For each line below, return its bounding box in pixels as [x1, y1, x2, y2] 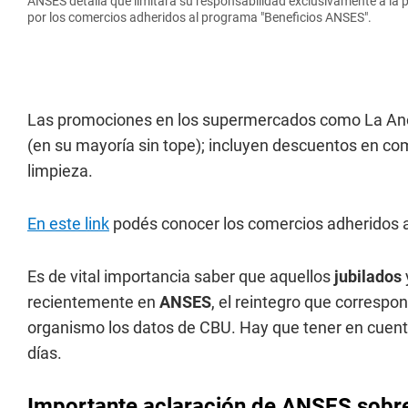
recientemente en [27, 291, 159, 311]
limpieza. [27, 160, 93, 180]
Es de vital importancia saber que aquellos [27, 266, 334, 286]
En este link [27, 213, 109, 233]
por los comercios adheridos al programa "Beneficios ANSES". [27, 9, 372, 25]
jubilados [334, 266, 402, 286]
